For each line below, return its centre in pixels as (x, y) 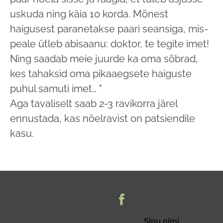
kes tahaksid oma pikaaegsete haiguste (101, 74)
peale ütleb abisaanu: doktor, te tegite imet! (110, 44)
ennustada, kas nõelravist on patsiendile (103, 119)
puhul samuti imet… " (56, 89)
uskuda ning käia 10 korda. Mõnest (89, 14)
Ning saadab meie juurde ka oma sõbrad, (104, 59)
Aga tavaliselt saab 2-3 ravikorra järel (94, 104)
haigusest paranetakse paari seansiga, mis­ (109, 29)
